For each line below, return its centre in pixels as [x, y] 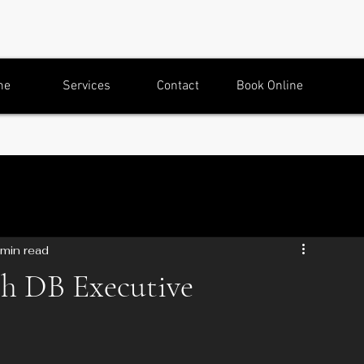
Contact [178, 86]
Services [86, 86]
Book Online [270, 86]
